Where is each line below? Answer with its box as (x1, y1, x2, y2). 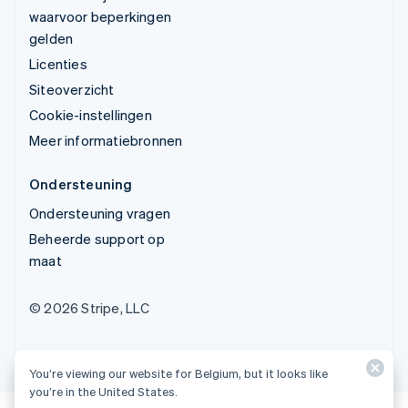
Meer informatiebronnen (29, 130, 183, 149)
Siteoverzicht (29, 79, 115, 98)
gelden (29, 28, 74, 47)
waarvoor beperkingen (29, 6, 171, 25)
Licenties (29, 54, 87, 73)
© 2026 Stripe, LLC (29, 298, 150, 317)
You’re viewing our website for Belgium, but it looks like (29, 365, 328, 381)
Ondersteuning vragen (29, 203, 170, 222)
